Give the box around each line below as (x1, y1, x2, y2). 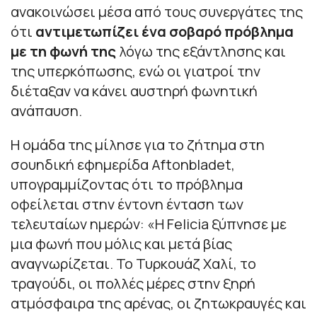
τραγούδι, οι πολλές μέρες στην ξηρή (11, 274, 255, 294)
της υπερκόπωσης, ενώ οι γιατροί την (11, 62, 260, 81)
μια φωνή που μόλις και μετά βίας (11, 234, 232, 254)
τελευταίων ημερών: (11, 214, 147, 234)
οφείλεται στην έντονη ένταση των (11, 195, 243, 214)
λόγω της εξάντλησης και (119, 42, 286, 62)
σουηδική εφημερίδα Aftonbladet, (11, 155, 235, 175)
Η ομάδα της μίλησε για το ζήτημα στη (11, 135, 265, 155)
